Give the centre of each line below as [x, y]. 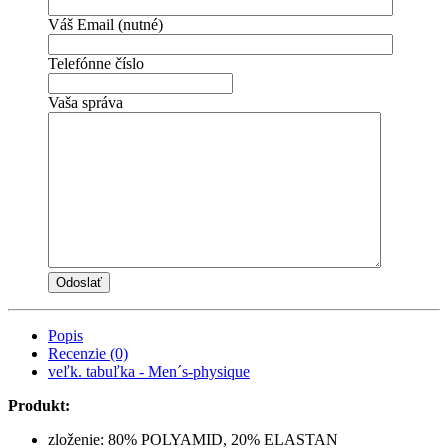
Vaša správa [85, 102]
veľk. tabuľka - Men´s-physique [149, 371]
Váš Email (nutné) [105, 24]
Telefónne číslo [96, 63]
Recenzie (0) [88, 353]
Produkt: [39, 405]
